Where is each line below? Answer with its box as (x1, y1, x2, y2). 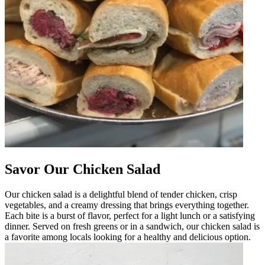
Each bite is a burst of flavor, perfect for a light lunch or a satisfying (5, 210, 255, 221)
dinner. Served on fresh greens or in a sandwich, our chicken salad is (5, 221, 260, 231)
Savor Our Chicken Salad (5, 161, 160, 177)
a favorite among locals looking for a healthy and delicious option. (5, 231, 251, 242)
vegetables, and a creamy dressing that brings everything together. (5, 199, 249, 210)
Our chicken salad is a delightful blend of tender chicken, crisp (5, 189, 237, 199)
